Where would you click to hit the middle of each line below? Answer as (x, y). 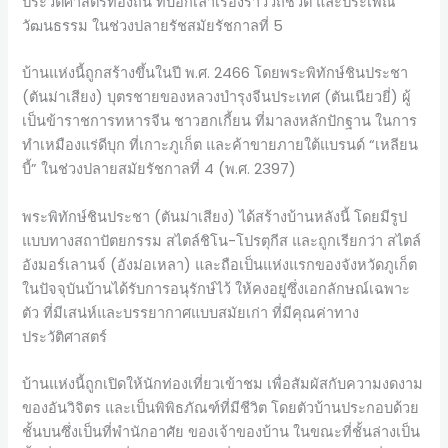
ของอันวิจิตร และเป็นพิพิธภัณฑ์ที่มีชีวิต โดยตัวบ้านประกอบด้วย (221, 407)
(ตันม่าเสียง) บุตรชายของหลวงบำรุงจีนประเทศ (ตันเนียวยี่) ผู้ (217, 97)
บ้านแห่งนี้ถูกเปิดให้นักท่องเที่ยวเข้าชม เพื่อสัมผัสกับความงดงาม (223, 383)
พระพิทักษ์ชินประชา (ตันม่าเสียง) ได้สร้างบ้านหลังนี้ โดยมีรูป (215, 216)
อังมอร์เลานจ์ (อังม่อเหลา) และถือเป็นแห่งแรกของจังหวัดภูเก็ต (220, 264)
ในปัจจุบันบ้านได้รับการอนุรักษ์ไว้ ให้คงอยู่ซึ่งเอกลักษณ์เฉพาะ (216, 288)
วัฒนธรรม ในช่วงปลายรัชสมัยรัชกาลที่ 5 (153, 25)
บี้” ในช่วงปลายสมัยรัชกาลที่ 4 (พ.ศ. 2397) (159, 169)
